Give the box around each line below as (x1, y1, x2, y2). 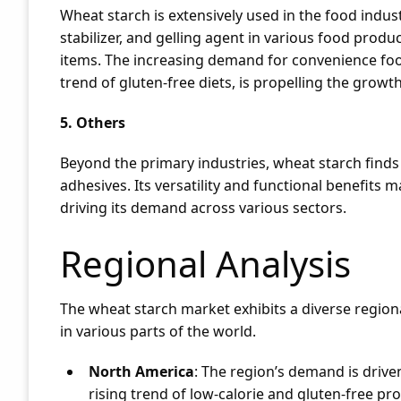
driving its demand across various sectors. (60, 198, 346, 218)
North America (89, 362, 194, 381)
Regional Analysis (60, 239, 351, 288)
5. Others (60, 113, 125, 132)
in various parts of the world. (60, 321, 256, 341)
